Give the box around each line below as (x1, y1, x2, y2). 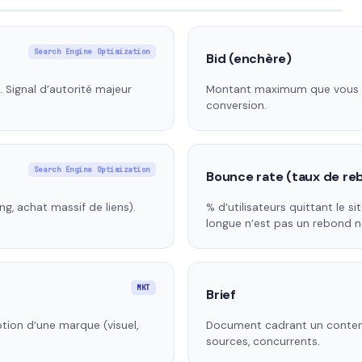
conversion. (206, 99, 267, 113)
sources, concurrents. (206, 335, 320, 349)
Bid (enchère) (206, 50, 292, 68)
